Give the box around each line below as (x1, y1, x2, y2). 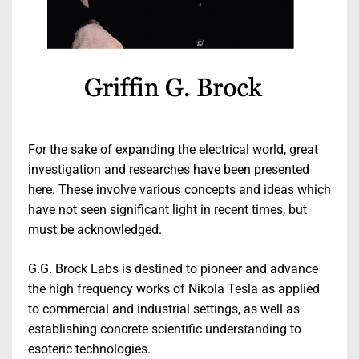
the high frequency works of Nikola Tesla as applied (28, 281, 320, 297)
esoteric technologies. (28, 341, 151, 357)
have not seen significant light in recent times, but (28, 202, 307, 218)
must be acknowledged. (28, 222, 162, 238)
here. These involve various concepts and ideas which (28, 182, 331, 198)
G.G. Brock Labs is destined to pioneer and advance (28, 261, 318, 277)
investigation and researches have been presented (28, 162, 309, 178)
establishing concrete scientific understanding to (28, 321, 301, 337)
